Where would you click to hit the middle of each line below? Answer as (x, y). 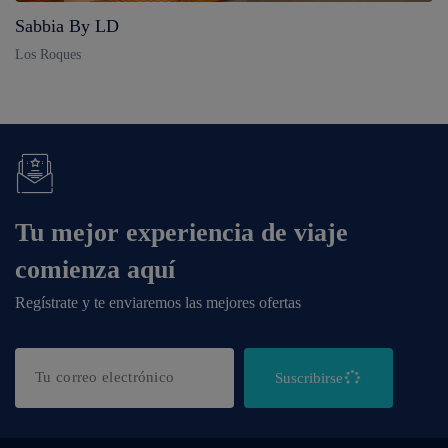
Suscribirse (309, 377)
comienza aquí (95, 269)
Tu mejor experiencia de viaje (181, 232)
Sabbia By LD (67, 25)
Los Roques (48, 54)
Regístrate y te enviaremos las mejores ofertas (158, 302)
